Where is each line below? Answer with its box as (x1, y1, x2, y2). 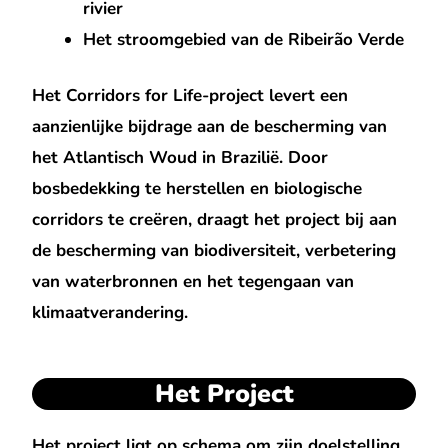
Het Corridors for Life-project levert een (32, 84, 349, 108)
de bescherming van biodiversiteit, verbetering (32, 239, 397, 263)
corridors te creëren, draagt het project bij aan (32, 208, 398, 232)
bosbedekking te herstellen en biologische (32, 177, 363, 201)
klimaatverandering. (32, 301, 189, 325)
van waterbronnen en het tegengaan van (32, 270, 355, 294)
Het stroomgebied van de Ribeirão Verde (83, 27, 405, 51)
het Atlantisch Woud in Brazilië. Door (32, 146, 329, 170)
